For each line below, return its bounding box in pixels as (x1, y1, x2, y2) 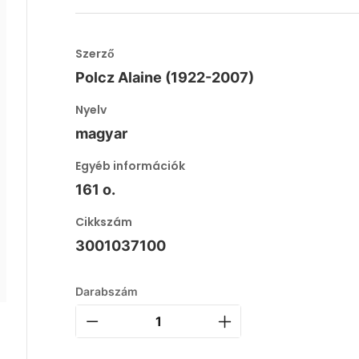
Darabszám (75, 284, 139, 298)
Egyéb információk (75, 158, 186, 174)
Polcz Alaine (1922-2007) (75, 69, 255, 86)
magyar (75, 125, 128, 142)
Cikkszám (75, 214, 133, 230)
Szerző (75, 46, 115, 62)
